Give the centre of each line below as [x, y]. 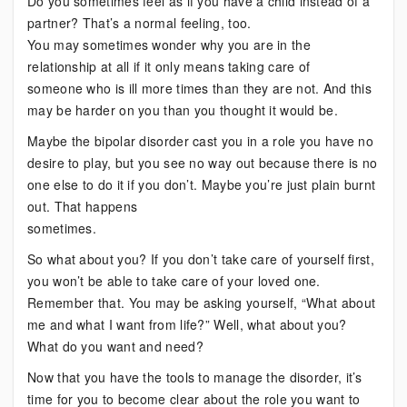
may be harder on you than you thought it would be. [183, 110]
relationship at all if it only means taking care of [169, 66]
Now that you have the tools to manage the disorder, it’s [195, 377]
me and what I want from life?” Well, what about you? [187, 324]
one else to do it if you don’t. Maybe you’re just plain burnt [202, 184]
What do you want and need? [115, 346]
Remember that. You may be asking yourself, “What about [202, 303]
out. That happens [83, 206]
